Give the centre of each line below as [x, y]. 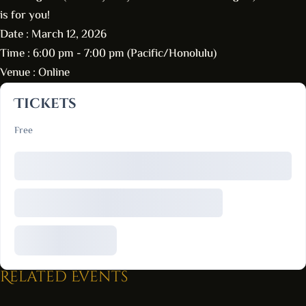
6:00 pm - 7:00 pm [80, 54]
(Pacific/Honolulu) [172, 54]
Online [54, 73]
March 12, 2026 [69, 35]
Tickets [45, 103]
